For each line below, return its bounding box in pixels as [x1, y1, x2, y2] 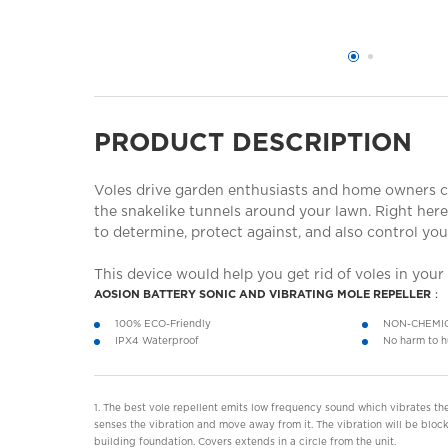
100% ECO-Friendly [115, 319, 212, 330]
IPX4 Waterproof [115, 336, 200, 347]
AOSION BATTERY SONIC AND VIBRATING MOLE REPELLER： [94, 288, 443, 300]
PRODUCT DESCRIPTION [94, 130, 413, 156]
